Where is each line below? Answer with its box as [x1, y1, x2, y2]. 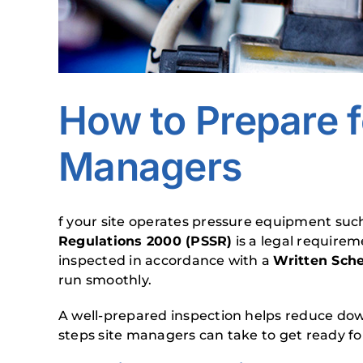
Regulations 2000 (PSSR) [58, 233, 233, 249]
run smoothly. [58, 272, 152, 288]
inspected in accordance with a [58, 253, 274, 268]
